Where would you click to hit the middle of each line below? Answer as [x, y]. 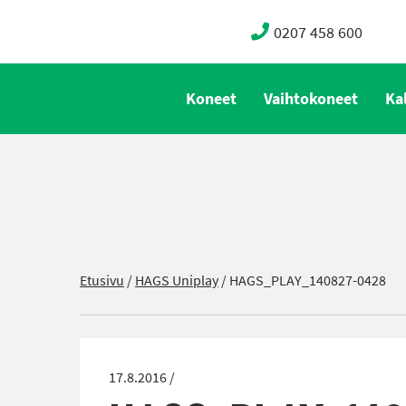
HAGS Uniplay [177, 280]
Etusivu [102, 280]
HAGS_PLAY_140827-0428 [308, 280]
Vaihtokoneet [311, 99]
